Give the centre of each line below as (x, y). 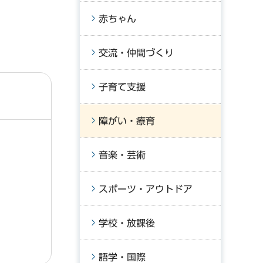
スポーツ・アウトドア (146, 189)
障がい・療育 (127, 121)
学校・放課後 (127, 223)
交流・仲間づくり (136, 53)
